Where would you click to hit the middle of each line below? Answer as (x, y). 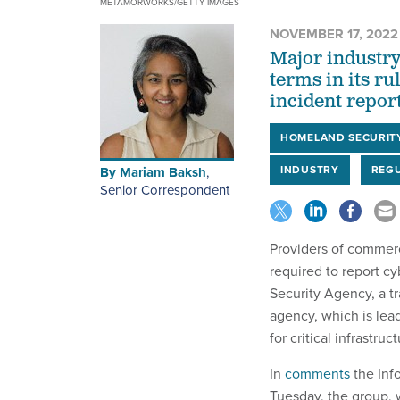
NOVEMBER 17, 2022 (334, 34)
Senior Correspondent (165, 191)
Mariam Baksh (163, 173)
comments (317, 374)
